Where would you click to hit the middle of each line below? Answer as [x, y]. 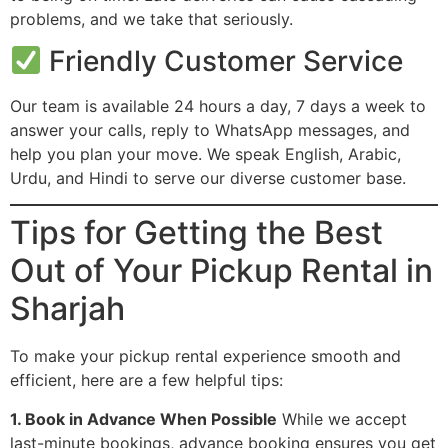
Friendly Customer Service [222, 61]
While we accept [342, 418]
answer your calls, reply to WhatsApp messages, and [210, 130]
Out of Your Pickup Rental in [221, 271]
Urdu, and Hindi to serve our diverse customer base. [208, 178]
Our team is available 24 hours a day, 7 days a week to [218, 106]
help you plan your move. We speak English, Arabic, [205, 154]
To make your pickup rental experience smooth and [205, 356]
